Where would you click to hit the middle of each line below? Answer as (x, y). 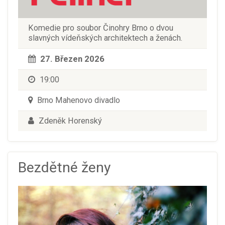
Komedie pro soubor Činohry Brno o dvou (101, 28)
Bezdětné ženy (65, 167)
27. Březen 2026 (72, 59)
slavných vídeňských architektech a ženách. (105, 38)
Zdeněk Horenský (69, 121)
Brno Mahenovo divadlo (78, 100)
